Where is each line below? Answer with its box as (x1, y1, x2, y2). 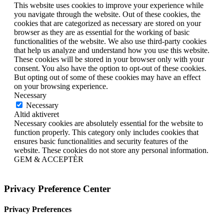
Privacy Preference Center (4, 183, 110, 194)
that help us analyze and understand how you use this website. (14, 46, 209, 55)
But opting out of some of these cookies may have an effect (14, 73, 200, 82)
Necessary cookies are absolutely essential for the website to (14, 119, 203, 128)
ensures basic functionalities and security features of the (14, 137, 188, 146)
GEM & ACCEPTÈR (14, 155, 83, 164)
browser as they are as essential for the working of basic (14, 28, 189, 37)
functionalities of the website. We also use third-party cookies (14, 37, 206, 46)
